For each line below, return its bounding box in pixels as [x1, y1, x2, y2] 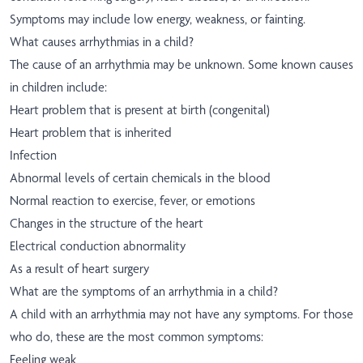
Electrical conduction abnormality [10, 238, 186, 254]
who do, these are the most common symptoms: [10, 329, 263, 345]
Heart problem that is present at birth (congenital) [10, 102, 270, 118]
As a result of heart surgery [10, 261, 149, 277]
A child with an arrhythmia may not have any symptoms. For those [10, 306, 353, 322]
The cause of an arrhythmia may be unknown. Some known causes [10, 57, 353, 73]
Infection [10, 147, 57, 164]
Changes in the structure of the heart [10, 216, 203, 232]
